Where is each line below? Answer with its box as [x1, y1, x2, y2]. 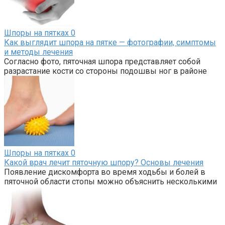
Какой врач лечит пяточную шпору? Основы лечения [4, 158, 203, 168]
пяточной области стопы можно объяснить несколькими [4, 177, 217, 187]
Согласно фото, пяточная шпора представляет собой [4, 57, 200, 67]
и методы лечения [4, 47, 73, 57]
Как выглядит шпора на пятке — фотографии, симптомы [4, 38, 216, 48]
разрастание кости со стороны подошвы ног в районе [4, 66, 207, 76]
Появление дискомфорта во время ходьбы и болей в [4, 167, 205, 177]
